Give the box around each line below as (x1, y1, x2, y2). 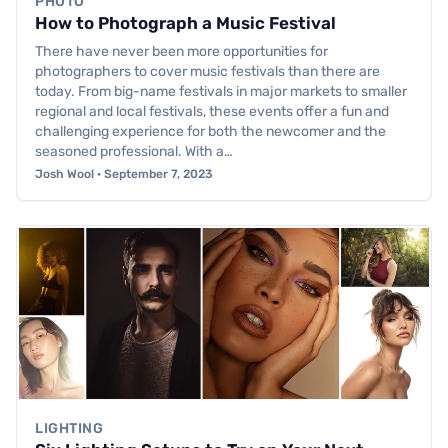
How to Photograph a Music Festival (35, 13, 336, 34)
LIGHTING (35, 420, 104, 438)
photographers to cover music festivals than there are (35, 63, 380, 81)
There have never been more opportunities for (35, 43, 328, 61)
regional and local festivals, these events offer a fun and (35, 103, 389, 121)
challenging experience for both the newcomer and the (35, 123, 386, 141)
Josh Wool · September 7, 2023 (35, 167, 213, 182)
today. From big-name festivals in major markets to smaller (35, 83, 407, 101)
